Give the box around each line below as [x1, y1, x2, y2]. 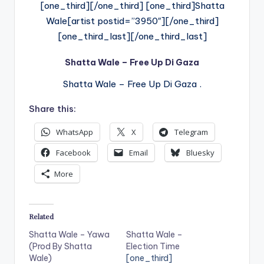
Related [29, 211, 54, 221]
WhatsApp [56, 127, 93, 138]
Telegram [174, 127, 208, 138]
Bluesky [186, 147, 214, 159]
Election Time [126, 240, 180, 252]
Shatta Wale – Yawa [29, 229, 110, 240]
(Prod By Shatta [29, 240, 92, 252]
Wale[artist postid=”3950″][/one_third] [45, 15, 219, 27]
